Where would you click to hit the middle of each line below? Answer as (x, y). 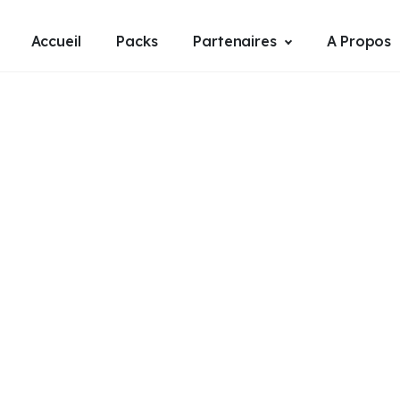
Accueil (56, 41)
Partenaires (235, 41)
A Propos (359, 41)
